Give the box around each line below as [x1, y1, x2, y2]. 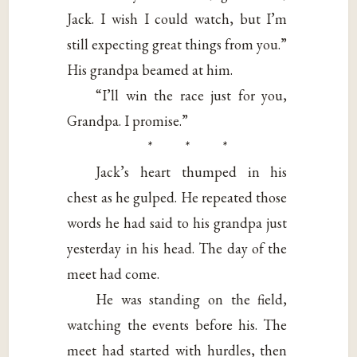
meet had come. [67, 264, 160, 283]
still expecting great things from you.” [67, 34, 288, 53]
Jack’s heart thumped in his [96, 162, 288, 181]
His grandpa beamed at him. [67, 60, 233, 79]
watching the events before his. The [67, 315, 288, 334]
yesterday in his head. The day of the [67, 238, 288, 257]
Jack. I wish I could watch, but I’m [67, 9, 288, 28]
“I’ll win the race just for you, [96, 85, 288, 104]
